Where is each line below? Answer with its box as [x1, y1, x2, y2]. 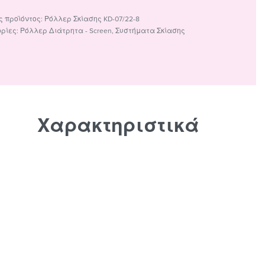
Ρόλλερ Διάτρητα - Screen [20, 26, 112, 35]
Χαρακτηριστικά [37, 114, 200, 137]
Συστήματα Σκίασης [115, 26, 186, 35]
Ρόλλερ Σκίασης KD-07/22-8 [44, 14, 140, 23]
